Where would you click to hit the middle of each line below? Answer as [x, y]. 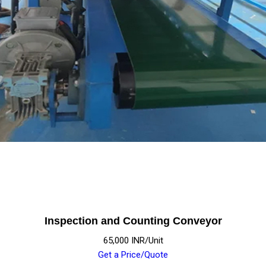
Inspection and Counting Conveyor [133, 221]
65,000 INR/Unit [133, 241]
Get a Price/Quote [133, 255]
